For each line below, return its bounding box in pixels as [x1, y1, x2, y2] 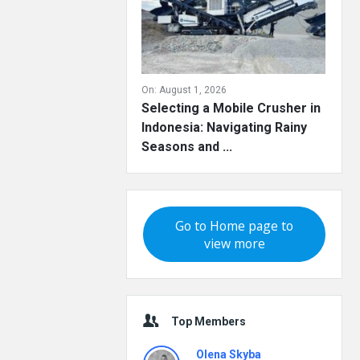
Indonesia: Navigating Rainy [141, 120, 307, 135]
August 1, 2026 [159, 84, 227, 96]
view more [203, 234, 265, 252]
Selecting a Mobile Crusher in [141, 100, 321, 116]
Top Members [171, 315, 246, 328]
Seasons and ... [141, 139, 232, 154]
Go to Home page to [175, 216, 293, 235]
